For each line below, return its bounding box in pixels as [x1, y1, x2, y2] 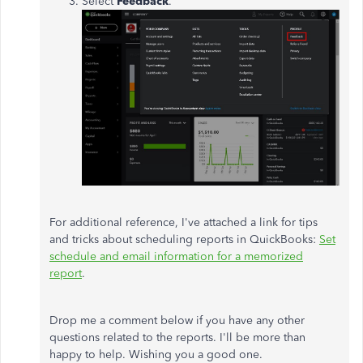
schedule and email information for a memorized [49, 250, 303, 264]
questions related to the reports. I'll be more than [49, 331, 305, 345]
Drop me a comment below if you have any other [49, 314, 305, 328]
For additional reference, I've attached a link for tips [49, 216, 318, 230]
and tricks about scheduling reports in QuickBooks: [49, 233, 319, 247]
